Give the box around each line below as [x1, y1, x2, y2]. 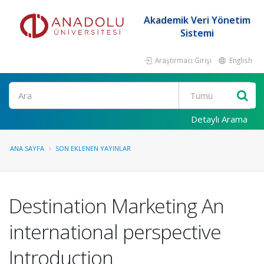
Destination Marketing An [9, 192, 224, 219]
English [227, 55, 252, 65]
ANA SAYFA [10, 144, 44, 153]
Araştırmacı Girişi [153, 55, 212, 65]
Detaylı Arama [191, 113, 247, 125]
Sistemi [180, 27, 214, 39]
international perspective [9, 218, 221, 245]
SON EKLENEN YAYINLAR [55, 144, 131, 153]
